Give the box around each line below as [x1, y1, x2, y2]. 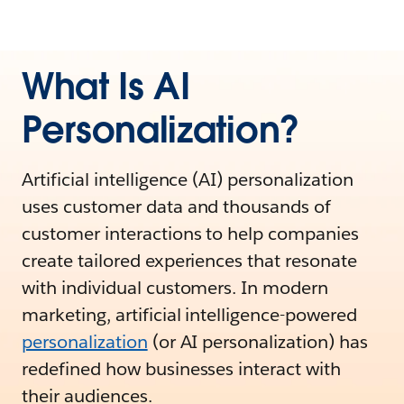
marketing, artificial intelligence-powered [22, 303, 357, 326]
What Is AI [22, 63, 190, 110]
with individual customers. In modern [22, 276, 329, 299]
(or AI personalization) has [147, 330, 368, 353]
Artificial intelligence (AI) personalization [22, 168, 353, 191]
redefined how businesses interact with [22, 357, 342, 381]
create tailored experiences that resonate [22, 249, 358, 272]
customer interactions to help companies [22, 222, 360, 245]
